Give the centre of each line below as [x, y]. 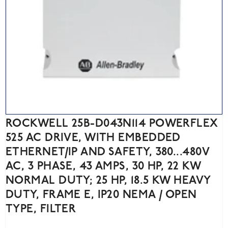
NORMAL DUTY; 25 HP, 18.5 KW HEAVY [108, 181]
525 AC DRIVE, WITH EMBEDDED [93, 138]
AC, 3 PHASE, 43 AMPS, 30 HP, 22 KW [103, 167]
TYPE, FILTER [41, 210]
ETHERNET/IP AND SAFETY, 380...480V [107, 153]
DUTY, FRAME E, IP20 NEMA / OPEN [101, 195]
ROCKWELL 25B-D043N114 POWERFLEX [112, 124]
